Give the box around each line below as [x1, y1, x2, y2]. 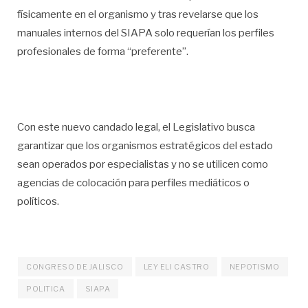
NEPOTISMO [229, 262, 280, 272]
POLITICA [26, 284, 65, 294]
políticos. [17, 195, 59, 208]
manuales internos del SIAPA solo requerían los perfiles [17, 26, 274, 39]
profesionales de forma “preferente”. [17, 45, 188, 58]
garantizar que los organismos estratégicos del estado [17, 139, 273, 152]
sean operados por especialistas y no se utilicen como [17, 157, 268, 170]
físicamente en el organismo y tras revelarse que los [17, 8, 258, 21]
